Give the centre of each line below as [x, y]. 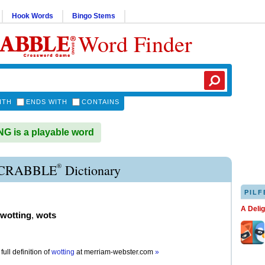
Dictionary [91, 170]
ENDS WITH [47, 102]
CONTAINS [101, 102]
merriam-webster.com [119, 252]
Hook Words [33, 16]
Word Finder [135, 43]
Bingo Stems [94, 16]
